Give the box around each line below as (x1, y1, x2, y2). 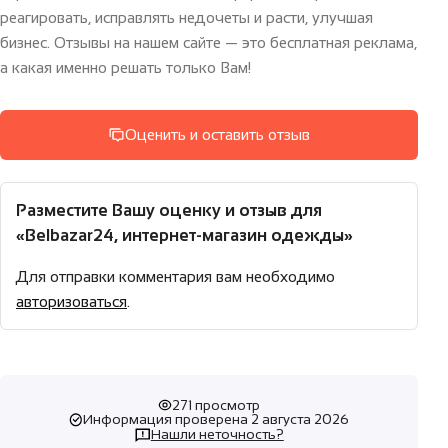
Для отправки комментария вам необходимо (16, 268, 335, 286)
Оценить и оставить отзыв (124, 126, 310, 144)
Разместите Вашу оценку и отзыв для (16, 201, 322, 221)
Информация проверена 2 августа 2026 (83, 411, 350, 427)
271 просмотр (172, 397, 261, 413)
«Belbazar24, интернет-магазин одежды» (16, 226, 353, 246)
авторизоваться (16, 293, 127, 311)
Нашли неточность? (150, 427, 284, 443)
